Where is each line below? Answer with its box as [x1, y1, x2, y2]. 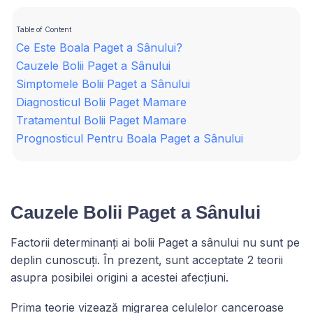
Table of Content [16, 24, 71, 34]
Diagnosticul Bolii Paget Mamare [16, 94, 187, 109]
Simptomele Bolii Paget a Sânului [16, 76, 190, 91]
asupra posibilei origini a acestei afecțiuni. [10, 270, 228, 284]
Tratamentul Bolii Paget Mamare [16, 112, 187, 127]
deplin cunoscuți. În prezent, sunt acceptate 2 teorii [10, 252, 283, 267]
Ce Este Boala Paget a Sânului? [16, 40, 182, 54]
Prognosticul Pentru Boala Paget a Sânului [16, 131, 243, 145]
